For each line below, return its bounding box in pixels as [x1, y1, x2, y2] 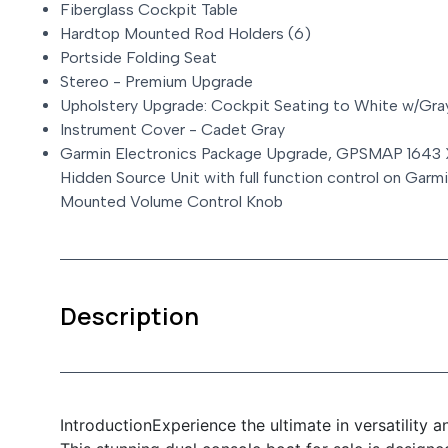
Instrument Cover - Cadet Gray [60, 120, 285, 140]
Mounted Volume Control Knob [60, 192, 283, 212]
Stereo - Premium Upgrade [60, 72, 253, 92]
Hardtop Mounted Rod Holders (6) [60, 24, 311, 44]
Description [60, 299, 199, 333]
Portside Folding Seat [60, 48, 217, 68]
